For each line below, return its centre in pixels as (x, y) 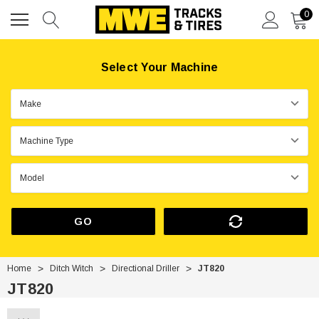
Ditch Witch (72, 268)
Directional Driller (146, 268)
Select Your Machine (159, 67)
